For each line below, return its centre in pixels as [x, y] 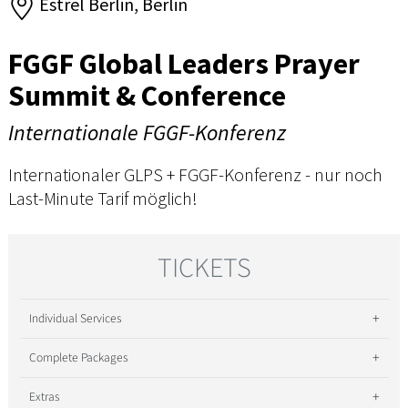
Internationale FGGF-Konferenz [147, 132]
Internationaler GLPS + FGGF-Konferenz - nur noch [195, 174]
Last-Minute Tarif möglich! [103, 198]
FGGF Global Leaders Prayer [184, 63]
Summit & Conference [147, 95]
